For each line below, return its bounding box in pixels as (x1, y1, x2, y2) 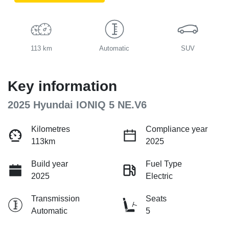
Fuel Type (146, 159, 182, 169)
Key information (8, 78, 117, 95)
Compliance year (146, 125, 208, 134)
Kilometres (31, 125, 70, 134)
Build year (31, 159, 68, 169)
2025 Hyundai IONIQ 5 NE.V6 (8, 99, 147, 111)
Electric (146, 172, 173, 181)
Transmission (31, 194, 80, 203)
